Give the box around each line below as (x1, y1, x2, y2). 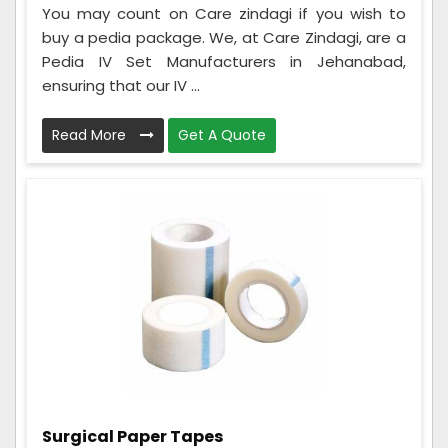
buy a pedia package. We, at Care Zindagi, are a (42, 27, 406, 49)
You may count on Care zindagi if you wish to (42, 3, 406, 25)
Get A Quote (178, 125, 266, 146)
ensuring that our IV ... (42, 75, 200, 97)
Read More (52, 125, 130, 146)
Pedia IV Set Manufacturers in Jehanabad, (42, 51, 406, 73)
